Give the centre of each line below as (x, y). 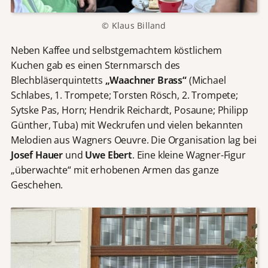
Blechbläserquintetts (58, 80)
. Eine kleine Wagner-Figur (189, 155)
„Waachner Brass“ (146, 80)
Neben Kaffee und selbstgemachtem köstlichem (116, 50)
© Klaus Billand (134, 26)
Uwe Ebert (109, 155)
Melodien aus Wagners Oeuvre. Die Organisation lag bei (133, 140)
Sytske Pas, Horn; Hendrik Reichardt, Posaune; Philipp (129, 110)
